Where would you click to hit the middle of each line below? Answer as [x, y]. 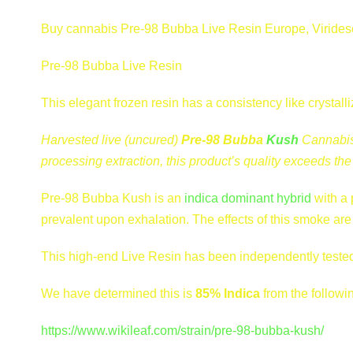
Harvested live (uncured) [111, 139]
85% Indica [228, 293]
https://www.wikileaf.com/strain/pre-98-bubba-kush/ [182, 330]
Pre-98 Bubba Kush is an [113, 198]
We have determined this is [118, 293]
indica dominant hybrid [248, 198]
